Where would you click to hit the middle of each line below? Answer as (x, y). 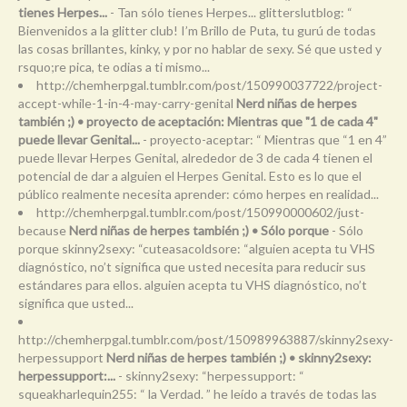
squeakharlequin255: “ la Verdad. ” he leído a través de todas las (198, 393)
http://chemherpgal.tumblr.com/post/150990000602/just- (200, 212)
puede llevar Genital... (79, 139)
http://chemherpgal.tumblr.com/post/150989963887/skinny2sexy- (206, 339)
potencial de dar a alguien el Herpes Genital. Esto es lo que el (190, 175)
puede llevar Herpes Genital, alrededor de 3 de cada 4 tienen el (195, 157)
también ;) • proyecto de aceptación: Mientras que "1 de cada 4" (198, 121)
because (44, 230)
